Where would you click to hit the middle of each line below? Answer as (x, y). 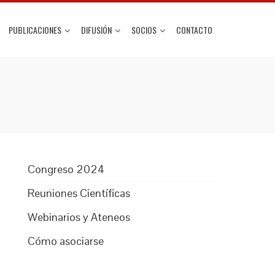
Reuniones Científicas (79, 193)
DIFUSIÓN (96, 30)
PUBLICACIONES (35, 30)
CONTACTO (194, 30)
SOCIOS (144, 30)
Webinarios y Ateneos (79, 217)
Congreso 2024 (66, 169)
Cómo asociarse (66, 241)
